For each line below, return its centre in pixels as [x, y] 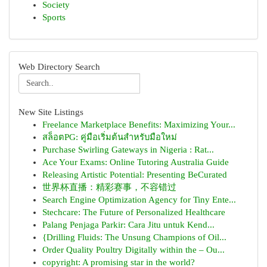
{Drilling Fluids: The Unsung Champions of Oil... [134, 237]
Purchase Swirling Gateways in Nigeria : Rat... [128, 150]
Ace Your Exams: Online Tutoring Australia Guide [136, 162]
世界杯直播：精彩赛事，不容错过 [109, 187]
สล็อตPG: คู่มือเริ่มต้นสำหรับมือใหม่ [110, 137]
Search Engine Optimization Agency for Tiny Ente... [139, 200]
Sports [54, 17]
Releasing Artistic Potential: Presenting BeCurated [135, 175]
